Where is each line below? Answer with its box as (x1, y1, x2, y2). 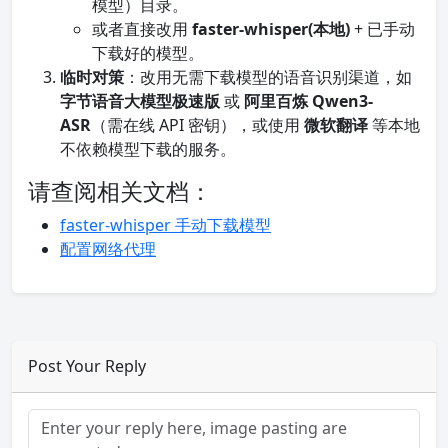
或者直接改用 (92, 18, 192, 40)
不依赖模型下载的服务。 (60, 138, 236, 160)
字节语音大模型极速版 (60, 90, 220, 112)
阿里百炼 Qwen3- (244, 90, 373, 112)
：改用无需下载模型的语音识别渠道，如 (124, 66, 412, 88)
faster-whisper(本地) (192, 18, 350, 40)
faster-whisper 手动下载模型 (60, 214, 271, 236)
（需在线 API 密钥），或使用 (91, 114, 304, 136)
